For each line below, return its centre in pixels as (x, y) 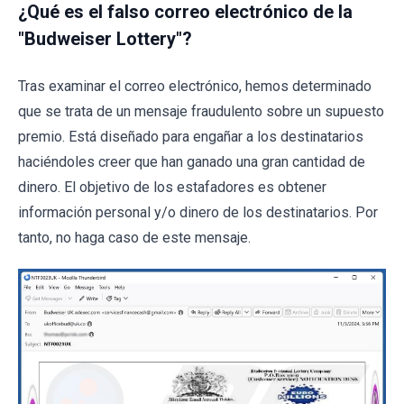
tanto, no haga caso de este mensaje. (134, 238)
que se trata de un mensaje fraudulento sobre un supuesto (201, 111)
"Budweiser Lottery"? (105, 39)
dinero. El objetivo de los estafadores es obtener (172, 187)
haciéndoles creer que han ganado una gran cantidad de (192, 162)
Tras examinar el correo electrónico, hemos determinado (195, 86)
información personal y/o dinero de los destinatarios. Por (198, 212)
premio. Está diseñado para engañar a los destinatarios (191, 137)
